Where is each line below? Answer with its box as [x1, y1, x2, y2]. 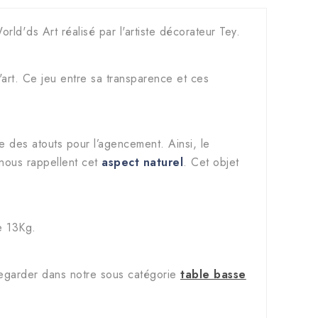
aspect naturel [102, 154, 183, 170]
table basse [180, 266, 246, 283]
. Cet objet [183, 154, 239, 170]
